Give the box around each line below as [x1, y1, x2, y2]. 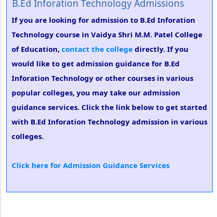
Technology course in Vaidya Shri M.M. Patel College [12, 30, 202, 39]
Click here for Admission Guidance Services [12, 160, 170, 170]
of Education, [12, 44, 62, 54]
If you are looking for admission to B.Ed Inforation [12, 15, 195, 25]
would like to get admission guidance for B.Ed [12, 59, 180, 68]
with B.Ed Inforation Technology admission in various [12, 117, 207, 126]
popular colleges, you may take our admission [12, 88, 180, 97]
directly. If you [133, 44, 188, 54]
